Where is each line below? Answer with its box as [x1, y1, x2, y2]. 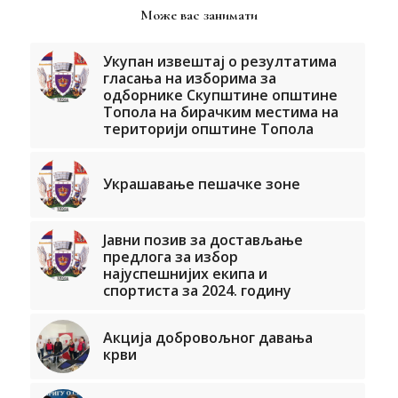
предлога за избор [102, 247, 238, 267]
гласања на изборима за [102, 68, 276, 89]
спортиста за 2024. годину [102, 281, 291, 301]
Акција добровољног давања [102, 328, 313, 348]
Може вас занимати [139, 6, 258, 25]
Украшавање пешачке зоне [102, 174, 300, 195]
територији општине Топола [102, 119, 314, 139]
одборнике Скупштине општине [102, 85, 338, 106]
